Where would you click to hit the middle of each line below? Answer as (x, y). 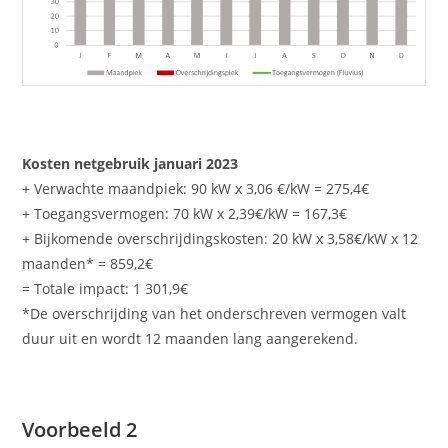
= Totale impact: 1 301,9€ (105, 288)
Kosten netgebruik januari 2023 (130, 163)
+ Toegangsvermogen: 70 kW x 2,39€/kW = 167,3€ (185, 213)
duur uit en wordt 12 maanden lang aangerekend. (190, 338)
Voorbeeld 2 (80, 429)
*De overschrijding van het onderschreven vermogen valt (214, 313)
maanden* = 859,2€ (88, 263)
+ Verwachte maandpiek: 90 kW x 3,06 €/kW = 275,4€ (196, 188)
